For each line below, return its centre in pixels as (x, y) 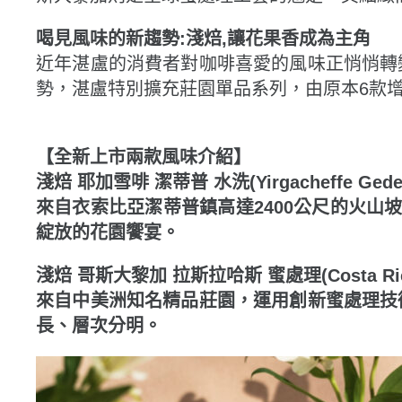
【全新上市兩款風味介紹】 (144, 157)
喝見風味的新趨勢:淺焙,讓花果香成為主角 (203, 38)
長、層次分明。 (99, 325)
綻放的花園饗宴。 (108, 232)
